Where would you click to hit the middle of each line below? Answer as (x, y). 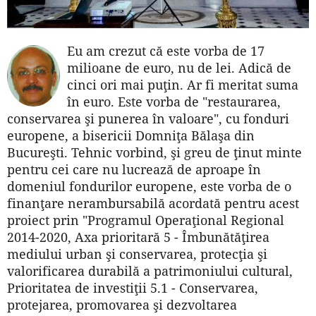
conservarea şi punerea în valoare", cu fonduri (148, 118)
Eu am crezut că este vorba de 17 (166, 50)
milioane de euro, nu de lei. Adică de (179, 67)
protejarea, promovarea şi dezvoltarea (122, 304)
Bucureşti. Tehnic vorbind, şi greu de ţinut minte (154, 152)
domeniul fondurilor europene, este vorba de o (149, 186)
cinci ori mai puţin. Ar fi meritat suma (183, 84)
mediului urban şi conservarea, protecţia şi (137, 254)
